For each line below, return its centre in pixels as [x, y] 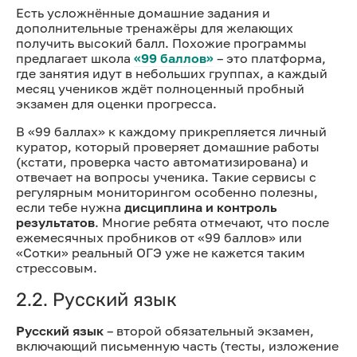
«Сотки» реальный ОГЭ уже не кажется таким [161, 252]
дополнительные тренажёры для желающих [155, 27]
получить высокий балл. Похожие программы [161, 43]
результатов [55, 222]
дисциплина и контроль [201, 207]
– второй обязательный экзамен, [209, 330]
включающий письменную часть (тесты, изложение [177, 345]
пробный [276, 88]
